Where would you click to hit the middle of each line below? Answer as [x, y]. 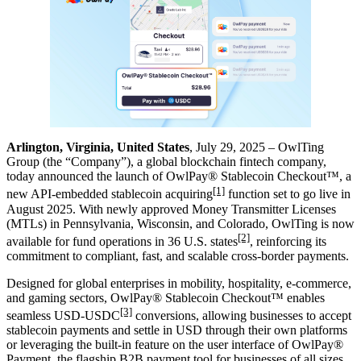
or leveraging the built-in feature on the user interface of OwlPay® [175, 345]
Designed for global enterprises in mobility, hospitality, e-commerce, [179, 284]
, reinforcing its [288, 242]
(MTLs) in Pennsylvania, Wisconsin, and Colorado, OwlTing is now [180, 223]
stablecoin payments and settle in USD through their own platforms [177, 330]
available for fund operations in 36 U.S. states [122, 242]
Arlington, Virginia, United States [98, 147]
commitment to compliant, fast [83, 256]
